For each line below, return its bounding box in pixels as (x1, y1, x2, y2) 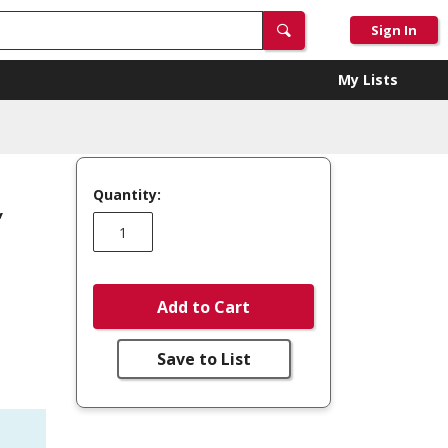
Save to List (156, 348, 251, 370)
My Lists (338, 70, 398, 89)
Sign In (371, 21, 417, 39)
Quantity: (93, 185, 161, 204)
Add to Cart (157, 295, 250, 318)
